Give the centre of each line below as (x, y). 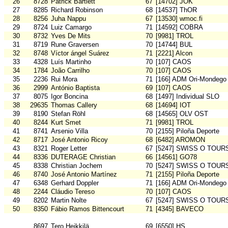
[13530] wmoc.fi (179, 19)
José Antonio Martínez (84, 175)
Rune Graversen (75, 45)
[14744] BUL (174, 45)
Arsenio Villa (69, 131)
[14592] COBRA (179, 27)
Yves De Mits (71, 36)
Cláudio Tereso (73, 192)
